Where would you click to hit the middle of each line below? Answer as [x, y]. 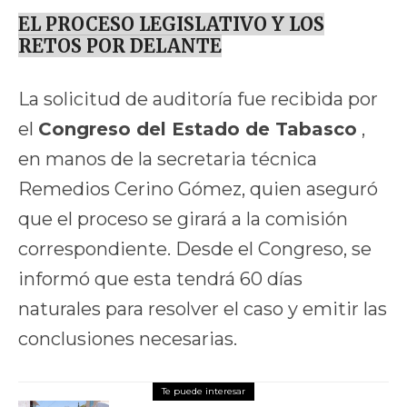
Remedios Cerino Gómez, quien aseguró [198, 189]
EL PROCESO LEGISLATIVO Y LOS [171, 25]
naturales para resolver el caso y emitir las [203, 309]
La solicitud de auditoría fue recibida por [198, 99]
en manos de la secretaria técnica [168, 159]
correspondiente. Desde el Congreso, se [195, 249]
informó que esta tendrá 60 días [160, 279]
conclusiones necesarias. [128, 339]
